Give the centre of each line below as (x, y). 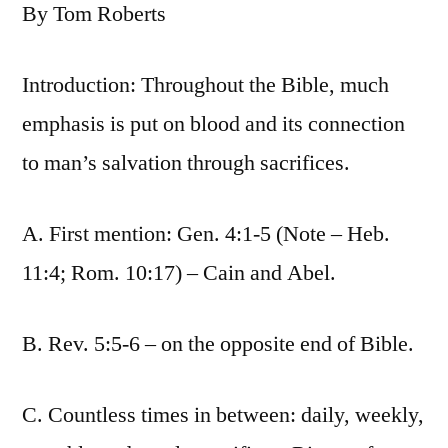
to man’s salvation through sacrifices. (186, 163)
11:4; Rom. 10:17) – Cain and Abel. (179, 273)
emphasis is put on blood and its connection (213, 124)
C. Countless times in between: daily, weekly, (223, 415)
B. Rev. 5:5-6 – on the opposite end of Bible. (218, 344)
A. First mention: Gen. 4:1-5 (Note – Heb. (206, 234)
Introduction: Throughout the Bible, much (205, 85)
